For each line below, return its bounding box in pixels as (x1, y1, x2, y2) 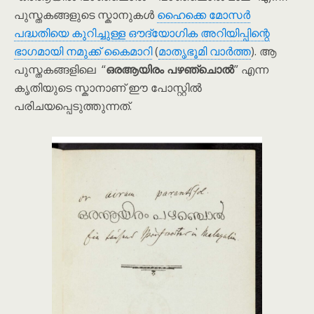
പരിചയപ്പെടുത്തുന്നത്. (14, 98, 132, 114)
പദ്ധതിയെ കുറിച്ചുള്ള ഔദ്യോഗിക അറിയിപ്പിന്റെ (14, 25, 270, 41)
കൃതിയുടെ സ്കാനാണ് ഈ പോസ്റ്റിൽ (14, 80, 202, 95)
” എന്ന (234, 62, 268, 77)
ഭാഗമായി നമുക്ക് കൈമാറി (14, 43, 152, 59)
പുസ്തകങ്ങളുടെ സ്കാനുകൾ (14, 7, 157, 22)
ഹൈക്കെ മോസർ (157, 7, 250, 22)
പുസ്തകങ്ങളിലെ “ (14, 62, 106, 77)
